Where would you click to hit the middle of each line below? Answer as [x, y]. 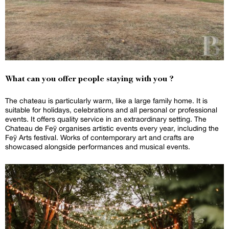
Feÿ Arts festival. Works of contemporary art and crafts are [100, 137]
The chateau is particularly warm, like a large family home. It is [106, 100]
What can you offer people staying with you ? [89, 79]
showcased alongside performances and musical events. [98, 146]
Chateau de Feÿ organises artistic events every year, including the [112, 128]
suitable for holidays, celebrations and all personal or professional [111, 110]
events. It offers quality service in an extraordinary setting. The [106, 119]
